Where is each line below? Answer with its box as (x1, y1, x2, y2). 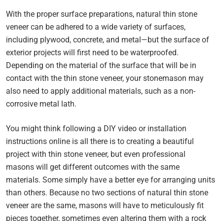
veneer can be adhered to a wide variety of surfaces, (6, 22, 185, 32)
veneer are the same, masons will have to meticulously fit (6, 201, 204, 210)
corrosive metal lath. (6, 99, 78, 109)
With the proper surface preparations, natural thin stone (6, 9, 197, 19)
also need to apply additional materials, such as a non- (6, 86, 195, 96)
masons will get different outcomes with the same (6, 162, 180, 172)
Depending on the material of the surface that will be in (6, 61, 196, 70)
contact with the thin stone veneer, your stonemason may (6, 74, 204, 83)
